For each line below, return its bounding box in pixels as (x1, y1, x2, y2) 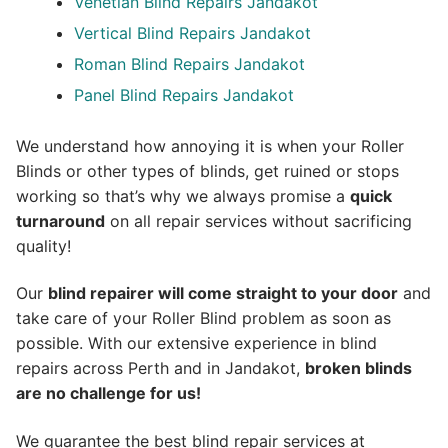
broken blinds (305, 358, 412, 379)
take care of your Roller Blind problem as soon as (16, 308, 391, 329)
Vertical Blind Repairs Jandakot (73, 22, 311, 43)
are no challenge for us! (16, 383, 201, 404)
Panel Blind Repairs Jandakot (73, 84, 294, 105)
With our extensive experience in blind (88, 333, 377, 354)
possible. (16, 333, 83, 354)
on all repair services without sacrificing (105, 210, 412, 231)
